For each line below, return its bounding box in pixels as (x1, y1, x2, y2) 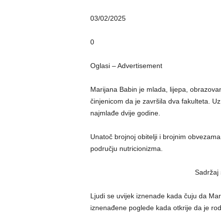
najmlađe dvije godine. (90, 109, 160, 117)
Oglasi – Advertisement (90, 62, 162, 70)
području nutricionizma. (90, 145, 163, 152)
